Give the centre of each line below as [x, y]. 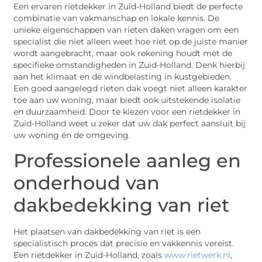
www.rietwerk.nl [198, 255]
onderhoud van [87, 182]
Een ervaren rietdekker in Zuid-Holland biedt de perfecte [128, 7]
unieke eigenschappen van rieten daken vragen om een [126, 30]
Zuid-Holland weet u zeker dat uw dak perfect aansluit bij [130, 124]
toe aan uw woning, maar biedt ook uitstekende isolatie [127, 100]
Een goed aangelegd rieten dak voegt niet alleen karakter [131, 89]
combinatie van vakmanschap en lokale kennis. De [117, 18]
